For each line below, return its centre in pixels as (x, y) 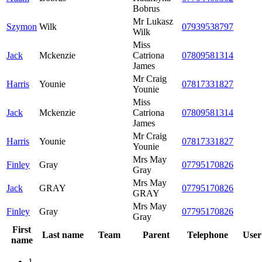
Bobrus (146, 8)
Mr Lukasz (153, 21)
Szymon (22, 26)
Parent (156, 235)
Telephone (208, 235)
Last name (63, 235)
